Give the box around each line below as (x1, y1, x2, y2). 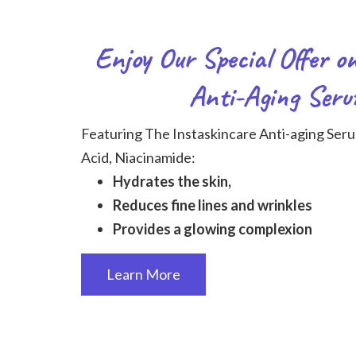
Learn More (106, 265, 181, 284)
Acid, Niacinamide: (81, 149, 196, 167)
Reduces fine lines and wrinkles (113, 196, 313, 215)
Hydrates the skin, (113, 172, 232, 191)
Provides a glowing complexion (113, 220, 313, 238)
